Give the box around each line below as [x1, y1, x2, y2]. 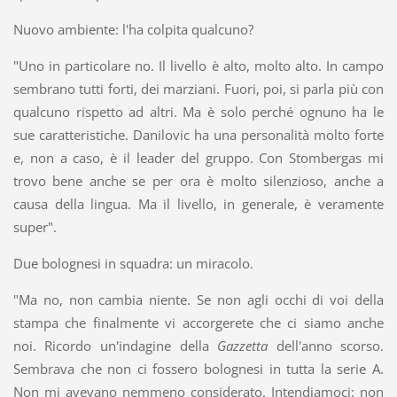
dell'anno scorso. [268, 337, 385, 355]
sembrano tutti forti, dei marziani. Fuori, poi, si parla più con [12, 80, 385, 98]
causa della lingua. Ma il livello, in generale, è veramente [12, 195, 385, 214]
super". [12, 218, 57, 237]
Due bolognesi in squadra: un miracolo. [12, 254, 253, 273]
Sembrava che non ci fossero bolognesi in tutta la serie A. [12, 360, 385, 378]
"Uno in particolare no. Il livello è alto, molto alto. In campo [12, 57, 385, 75]
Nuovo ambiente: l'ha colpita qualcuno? [12, 20, 253, 39]
